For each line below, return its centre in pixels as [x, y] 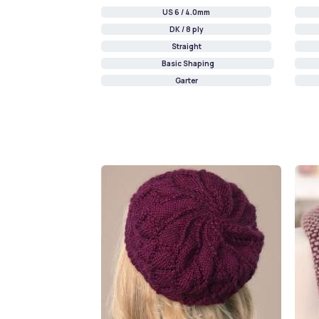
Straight [186, 47]
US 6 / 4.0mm [186, 12]
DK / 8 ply [186, 30]
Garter [186, 81]
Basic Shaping [188, 64]
